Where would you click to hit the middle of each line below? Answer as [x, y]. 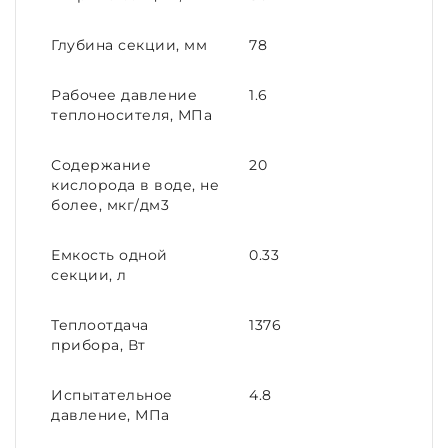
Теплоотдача [100, 325]
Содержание [101, 165]
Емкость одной [109, 255]
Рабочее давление [124, 95]
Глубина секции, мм [129, 45]
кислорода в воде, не [135, 185]
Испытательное [112, 395]
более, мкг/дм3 [110, 205]
